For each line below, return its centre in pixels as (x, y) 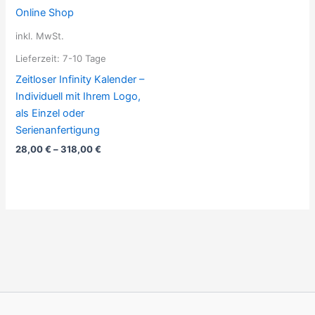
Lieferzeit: (39, 58)
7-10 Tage (85, 58)
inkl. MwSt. (40, 36)
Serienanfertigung (58, 130)
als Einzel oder (50, 113)
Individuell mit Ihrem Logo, (78, 96)
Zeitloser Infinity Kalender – (80, 79)
